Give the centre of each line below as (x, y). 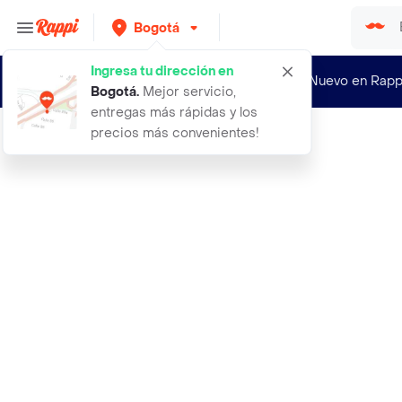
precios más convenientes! (175, 133)
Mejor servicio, (188, 92)
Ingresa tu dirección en (162, 71)
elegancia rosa (114, 144)
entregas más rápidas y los (174, 113)
